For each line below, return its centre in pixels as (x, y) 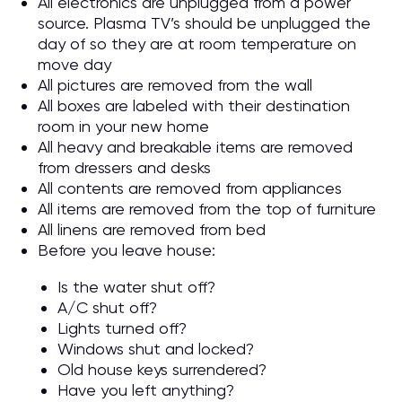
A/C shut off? (107, 307)
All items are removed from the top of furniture (207, 209)
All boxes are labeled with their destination (194, 105)
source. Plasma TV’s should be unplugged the (204, 23)
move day (74, 64)
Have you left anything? (146, 390)
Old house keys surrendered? (162, 369)
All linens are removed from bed (152, 229)
